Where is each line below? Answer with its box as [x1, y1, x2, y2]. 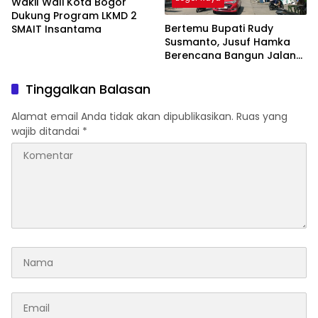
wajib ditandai [11, 124, 82, 139]
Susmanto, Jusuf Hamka [165, 35, 290, 50]
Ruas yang [236, 109, 287, 124]
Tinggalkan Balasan [26, 80, 150, 99]
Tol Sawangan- [165, 62, 245, 77]
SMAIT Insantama [11, 21, 102, 36]
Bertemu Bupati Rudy [165, 21, 273, 36]
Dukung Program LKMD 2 [11, 8, 137, 23]
